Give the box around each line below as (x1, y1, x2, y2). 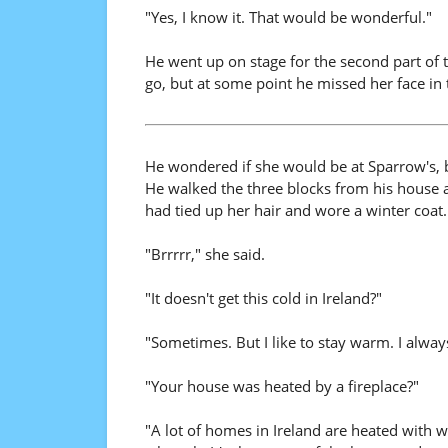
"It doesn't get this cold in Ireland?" (144, 288, 382, 308)
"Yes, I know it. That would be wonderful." (144, 7, 432, 27)
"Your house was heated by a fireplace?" (144, 376, 419, 396)
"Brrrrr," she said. (144, 244, 265, 264)
